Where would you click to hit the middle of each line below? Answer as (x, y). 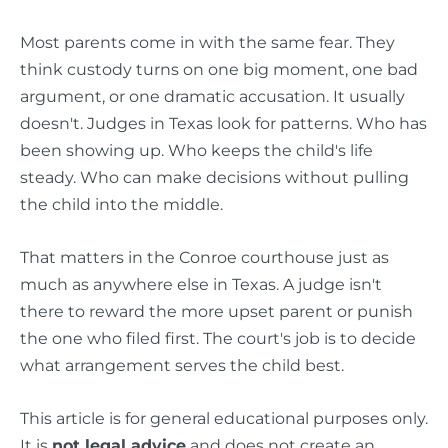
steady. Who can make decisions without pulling (214, 176)
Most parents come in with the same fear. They (207, 41)
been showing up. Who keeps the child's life (196, 149)
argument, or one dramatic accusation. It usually (212, 95)
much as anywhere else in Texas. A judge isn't (201, 283)
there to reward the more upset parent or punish (216, 310)
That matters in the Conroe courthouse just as (204, 256)
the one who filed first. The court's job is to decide (218, 337)
